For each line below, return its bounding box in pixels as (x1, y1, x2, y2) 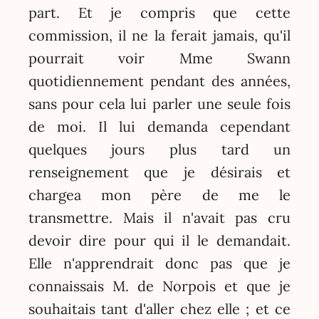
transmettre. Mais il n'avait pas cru (28, 208, 291, 226)
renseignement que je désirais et (28, 162, 291, 181)
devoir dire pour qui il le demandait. (28, 231, 291, 249)
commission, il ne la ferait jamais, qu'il (28, 26, 291, 44)
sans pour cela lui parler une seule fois (28, 94, 291, 113)
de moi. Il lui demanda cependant (28, 117, 291, 135)
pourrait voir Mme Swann (28, 48, 291, 67)
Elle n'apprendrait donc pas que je (28, 253, 291, 272)
